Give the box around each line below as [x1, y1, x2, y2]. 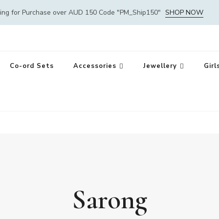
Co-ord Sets [9, 62, 54, 70]
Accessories [73, 62, 116, 70]
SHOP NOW [165, 8, 203, 17]
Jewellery [143, 62, 177, 70]
